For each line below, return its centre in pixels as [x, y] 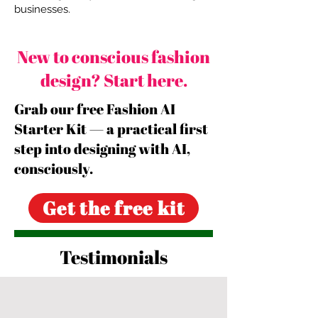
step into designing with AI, [102, 149]
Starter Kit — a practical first [111, 129]
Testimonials [114, 257]
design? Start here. [114, 80]
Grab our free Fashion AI [95, 109]
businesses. [42, 9]
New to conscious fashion [114, 57]
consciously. [54, 169]
